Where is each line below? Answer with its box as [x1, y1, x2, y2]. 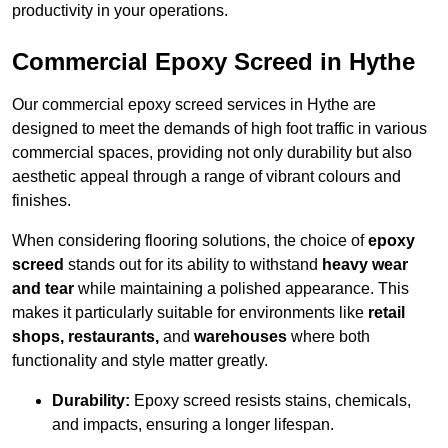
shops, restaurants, [12, 328, 159, 346]
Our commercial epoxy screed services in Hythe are [12, 96, 376, 114]
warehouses [194, 328, 287, 346]
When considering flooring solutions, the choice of [12, 232, 368, 250]
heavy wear [322, 256, 408, 274]
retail [368, 304, 405, 322]
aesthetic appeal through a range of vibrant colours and [12, 168, 401, 186]
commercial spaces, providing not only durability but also [12, 144, 412, 162]
